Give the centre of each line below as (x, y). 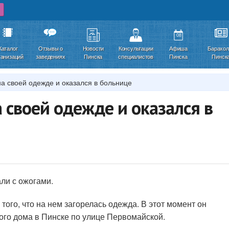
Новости (93, 49)
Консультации (136, 49)
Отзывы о (51, 49)
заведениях (51, 57)
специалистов (136, 57)
